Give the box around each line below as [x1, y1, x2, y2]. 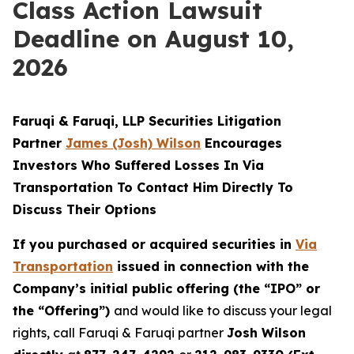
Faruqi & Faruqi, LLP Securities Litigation [13, 113, 281, 129]
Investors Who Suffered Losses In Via [13, 157, 264, 173]
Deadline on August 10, [13, 24, 294, 54]
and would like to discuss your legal [114, 303, 332, 318]
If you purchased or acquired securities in [13, 236, 296, 252]
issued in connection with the [113, 258, 309, 274]
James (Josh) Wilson [66, 135, 201, 151]
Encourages [201, 135, 282, 151]
